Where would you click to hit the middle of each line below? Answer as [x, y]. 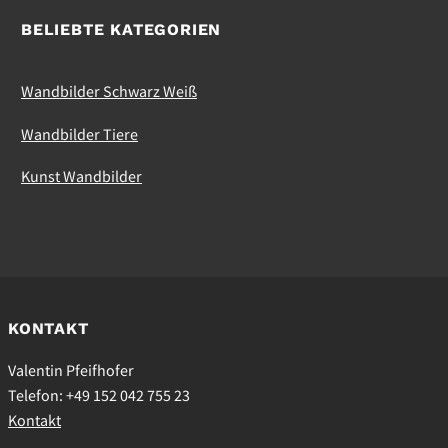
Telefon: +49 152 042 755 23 [99, 395]
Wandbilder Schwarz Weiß [109, 91]
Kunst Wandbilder [81, 176]
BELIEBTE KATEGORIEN [121, 30]
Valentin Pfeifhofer [71, 370]
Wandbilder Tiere [79, 133]
